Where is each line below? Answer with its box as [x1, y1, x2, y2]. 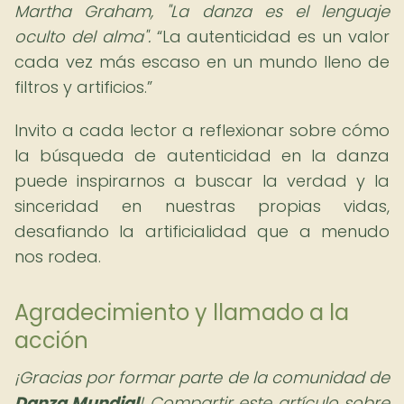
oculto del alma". [14, 25, 151, 48]
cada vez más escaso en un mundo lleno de [14, 50, 390, 73]
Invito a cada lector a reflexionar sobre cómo [14, 119, 390, 142]
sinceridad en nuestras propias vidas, [14, 195, 390, 217]
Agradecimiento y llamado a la [14, 298, 349, 327]
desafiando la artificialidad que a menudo [14, 220, 390, 243]
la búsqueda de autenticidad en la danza [14, 144, 390, 167]
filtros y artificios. [14, 76, 147, 98]
